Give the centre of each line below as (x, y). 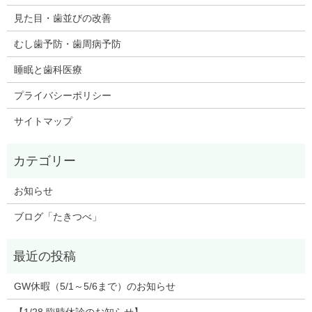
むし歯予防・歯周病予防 (67, 44)
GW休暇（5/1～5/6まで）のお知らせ (94, 287)
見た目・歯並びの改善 (62, 18)
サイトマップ (43, 122)
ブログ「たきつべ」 (57, 217)
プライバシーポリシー (62, 96)
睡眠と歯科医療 (48, 70)
